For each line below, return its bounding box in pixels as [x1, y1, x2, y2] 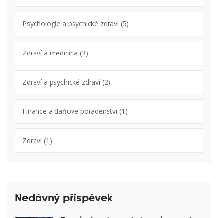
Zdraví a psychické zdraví [22, 77, 102, 87]
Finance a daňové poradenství [22, 106, 119, 116]
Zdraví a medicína [22, 48, 80, 57]
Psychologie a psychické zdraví [22, 18, 121, 28]
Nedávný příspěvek [15, 192, 113, 204]
